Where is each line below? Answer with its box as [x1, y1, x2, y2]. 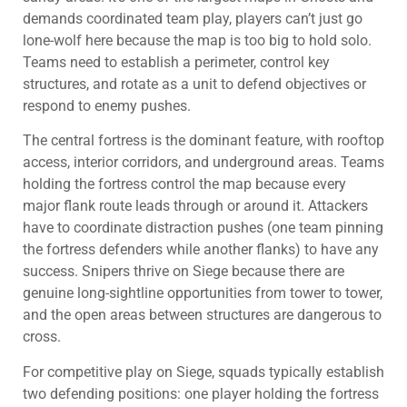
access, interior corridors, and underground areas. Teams [23, 154, 384, 172]
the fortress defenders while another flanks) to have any [23, 241, 379, 259]
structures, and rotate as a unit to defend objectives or [23, 74, 366, 93]
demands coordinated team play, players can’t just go [23, 9, 362, 27]
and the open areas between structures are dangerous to [23, 306, 382, 324]
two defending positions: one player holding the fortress [23, 384, 379, 402]
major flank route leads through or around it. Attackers [23, 197, 368, 215]
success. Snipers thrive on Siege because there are [23, 263, 344, 281]
